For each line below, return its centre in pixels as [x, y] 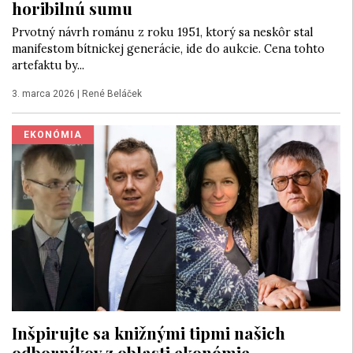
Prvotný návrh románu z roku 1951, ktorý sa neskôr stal [162, 32]
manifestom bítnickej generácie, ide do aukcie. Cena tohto [168, 48]
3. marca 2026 [43, 93]
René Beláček [112, 93]
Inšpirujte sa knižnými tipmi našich [149, 332]
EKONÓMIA [53, 134]
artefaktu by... [48, 65]
